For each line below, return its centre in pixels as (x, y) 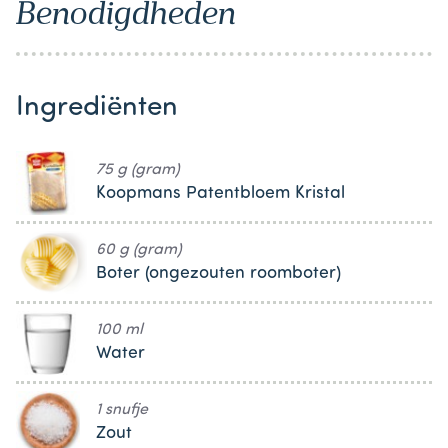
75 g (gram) (138, 170)
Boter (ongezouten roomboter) (218, 274)
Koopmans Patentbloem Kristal (220, 194)
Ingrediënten (97, 108)
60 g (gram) (139, 250)
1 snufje (122, 410)
